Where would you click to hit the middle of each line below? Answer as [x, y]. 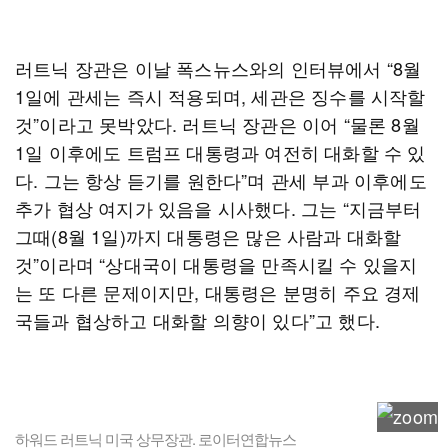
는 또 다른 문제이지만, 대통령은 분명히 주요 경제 [218, 292]
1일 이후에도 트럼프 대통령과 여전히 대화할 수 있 [220, 152]
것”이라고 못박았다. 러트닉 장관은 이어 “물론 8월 [217, 124]
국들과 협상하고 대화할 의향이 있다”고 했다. [198, 320]
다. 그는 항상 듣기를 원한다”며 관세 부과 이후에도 [221, 180]
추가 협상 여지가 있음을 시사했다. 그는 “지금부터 [218, 208]
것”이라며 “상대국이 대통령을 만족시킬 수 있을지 [216, 264]
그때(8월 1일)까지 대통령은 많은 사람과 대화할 [208, 236]
